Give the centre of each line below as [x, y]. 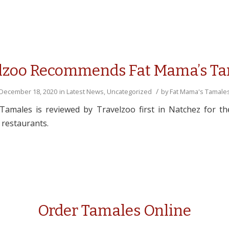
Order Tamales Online [114, 211]
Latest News [85, 91]
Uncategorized [129, 91]
